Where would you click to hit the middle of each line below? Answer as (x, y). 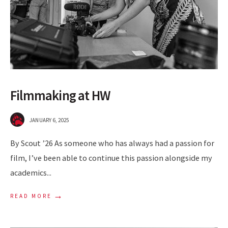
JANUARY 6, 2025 (49, 120)
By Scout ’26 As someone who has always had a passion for (112, 143)
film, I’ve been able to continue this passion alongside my (111, 158)
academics (28, 173)
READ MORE (31, 196)
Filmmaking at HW (61, 96)
